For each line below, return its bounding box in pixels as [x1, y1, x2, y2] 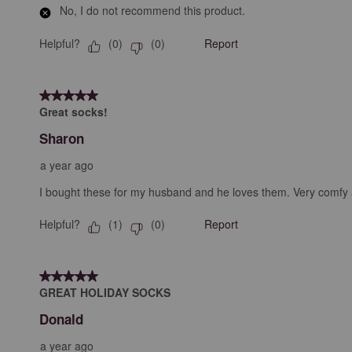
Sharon [39, 128, 84, 148]
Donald [39, 309, 83, 328]
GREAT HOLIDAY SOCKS [39, 284, 170, 300]
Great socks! [39, 103, 108, 119]
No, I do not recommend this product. [60, 2, 245, 18]
